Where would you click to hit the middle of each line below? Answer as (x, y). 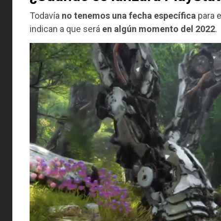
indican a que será (66, 29)
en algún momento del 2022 (159, 29)
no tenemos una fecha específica (129, 15)
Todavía (46, 15)
